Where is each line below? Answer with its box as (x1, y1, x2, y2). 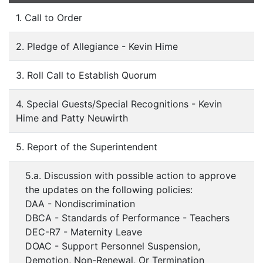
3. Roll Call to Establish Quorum (16, 69, 157, 81)
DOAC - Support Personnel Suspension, (25, 240, 200, 252)
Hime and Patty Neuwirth (16, 112, 128, 124)
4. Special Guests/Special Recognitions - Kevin (16, 98, 222, 110)
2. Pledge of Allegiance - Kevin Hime (16, 41, 178, 52)
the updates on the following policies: (25, 184, 195, 195)
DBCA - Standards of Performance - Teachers (25, 212, 232, 224)
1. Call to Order (16, 12, 82, 23)
